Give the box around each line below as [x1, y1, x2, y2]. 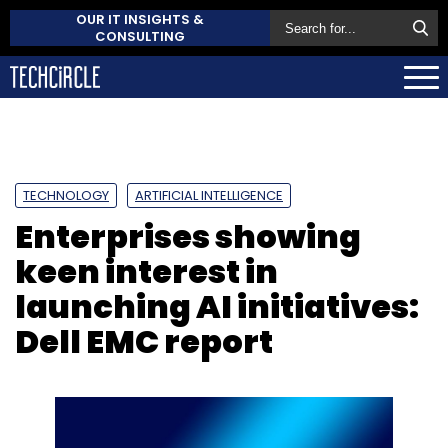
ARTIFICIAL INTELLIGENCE [135, 185, 283, 205]
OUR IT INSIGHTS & [76, 10, 204, 29]
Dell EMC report [15, 318, 273, 364]
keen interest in [15, 248, 278, 294]
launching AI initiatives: [15, 283, 419, 329]
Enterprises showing [15, 213, 361, 259]
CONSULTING [95, 27, 185, 46]
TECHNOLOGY [23, 185, 109, 205]
